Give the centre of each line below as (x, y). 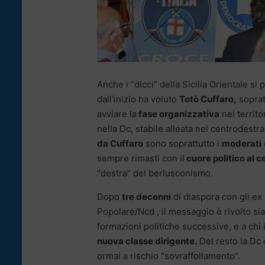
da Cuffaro (120, 143)
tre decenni (146, 196)
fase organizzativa (178, 114)
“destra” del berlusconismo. (155, 173)
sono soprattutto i (182, 143)
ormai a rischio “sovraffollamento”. (169, 256)
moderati (242, 143)
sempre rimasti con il (141, 158)
